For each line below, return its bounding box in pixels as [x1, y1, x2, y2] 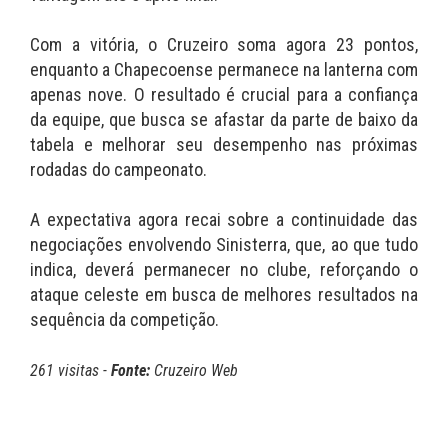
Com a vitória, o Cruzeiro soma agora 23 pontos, [30, 34, 418, 56]
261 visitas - [30, 361, 111, 381]
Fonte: [111, 361, 150, 381]
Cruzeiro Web [150, 361, 238, 381]
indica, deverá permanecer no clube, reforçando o [30, 259, 418, 281]
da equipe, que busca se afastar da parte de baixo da [30, 109, 418, 131]
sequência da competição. [30, 309, 219, 331]
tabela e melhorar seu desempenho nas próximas [30, 134, 418, 156]
